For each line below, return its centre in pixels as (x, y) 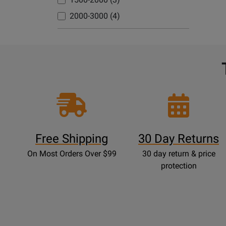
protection (179, 166)
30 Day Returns (179, 139)
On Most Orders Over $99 (72, 154)
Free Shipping (72, 139)
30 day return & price (179, 154)
